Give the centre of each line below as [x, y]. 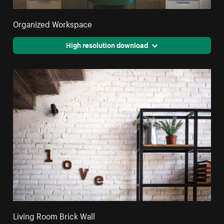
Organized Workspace [53, 23]
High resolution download [107, 44]
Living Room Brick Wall [54, 215]
